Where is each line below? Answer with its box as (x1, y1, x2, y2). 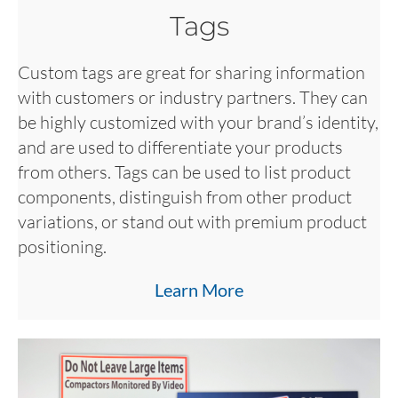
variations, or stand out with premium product (18, 210, 367, 233)
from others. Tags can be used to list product (18, 160, 351, 183)
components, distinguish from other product (18, 185, 352, 208)
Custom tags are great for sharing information (18, 60, 365, 84)
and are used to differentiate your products (18, 135, 343, 158)
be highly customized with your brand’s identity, (18, 110, 378, 133)
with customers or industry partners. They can (18, 85, 368, 108)
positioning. (18, 235, 107, 258)
